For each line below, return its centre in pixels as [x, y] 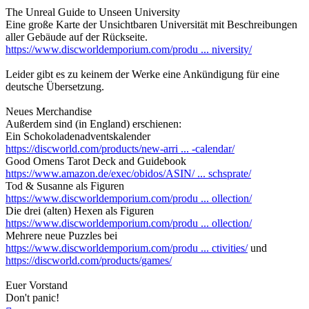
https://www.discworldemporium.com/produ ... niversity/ [129, 50]
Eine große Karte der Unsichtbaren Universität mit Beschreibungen [151, 25]
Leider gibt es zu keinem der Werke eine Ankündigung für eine [142, 74]
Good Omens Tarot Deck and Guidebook [96, 161]
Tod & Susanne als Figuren [65, 186]
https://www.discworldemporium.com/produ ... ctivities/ [127, 248]
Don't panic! [32, 298]
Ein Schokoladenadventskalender [78, 137]
